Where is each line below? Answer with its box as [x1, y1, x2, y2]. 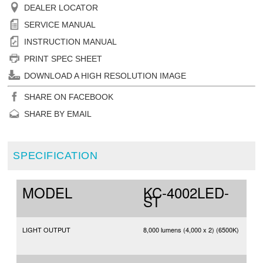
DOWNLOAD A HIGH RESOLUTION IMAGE [24, 71, 187, 81]
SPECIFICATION [13, 150, 98, 162]
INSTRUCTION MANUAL [24, 37, 117, 47]
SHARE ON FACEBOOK [24, 92, 114, 102]
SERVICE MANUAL [24, 20, 96, 30]
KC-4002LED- [143, 182, 229, 203]
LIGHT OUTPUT [22, 225, 71, 235]
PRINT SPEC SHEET [24, 54, 103, 64]
